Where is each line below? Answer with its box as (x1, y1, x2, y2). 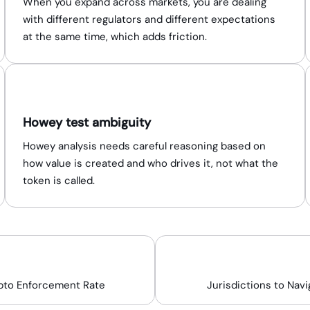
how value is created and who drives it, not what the (22, 156, 278, 170)
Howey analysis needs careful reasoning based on (22, 139, 266, 153)
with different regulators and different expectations (22, 12, 275, 26)
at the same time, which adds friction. (22, 30, 207, 44)
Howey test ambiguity (22, 114, 151, 131)
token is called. (22, 174, 95, 188)
